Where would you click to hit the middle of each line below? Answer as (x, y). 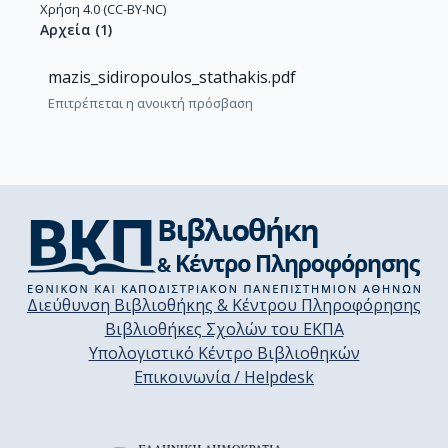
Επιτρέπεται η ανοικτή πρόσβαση (150, 102)
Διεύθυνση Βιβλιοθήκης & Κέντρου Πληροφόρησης (224, 305)
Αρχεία (65, 29)
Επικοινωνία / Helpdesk (224, 377)
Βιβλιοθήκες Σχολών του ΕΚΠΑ (224, 329)
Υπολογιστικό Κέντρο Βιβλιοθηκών (224, 353)
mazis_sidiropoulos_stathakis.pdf (172, 76)
